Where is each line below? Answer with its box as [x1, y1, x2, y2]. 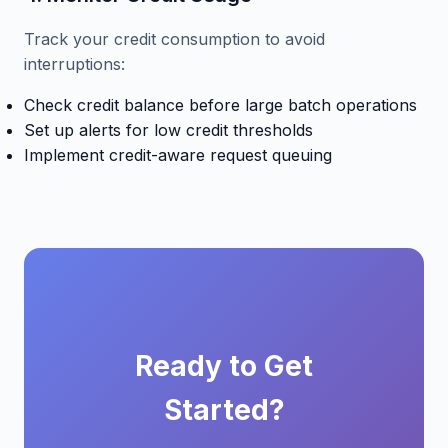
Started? [163, 393, 285, 427]
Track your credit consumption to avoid [24, 29, 325, 49]
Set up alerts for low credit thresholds [24, 120, 313, 140]
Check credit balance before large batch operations [24, 95, 417, 115]
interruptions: [24, 54, 125, 74]
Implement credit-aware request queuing [24, 145, 332, 165]
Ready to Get [135, 349, 313, 383]
